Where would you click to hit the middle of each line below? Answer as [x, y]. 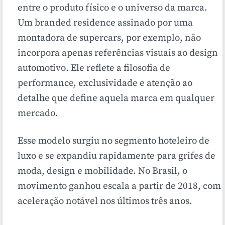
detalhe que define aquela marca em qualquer [116, 98]
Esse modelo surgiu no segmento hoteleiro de [114, 141]
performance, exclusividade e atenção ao [105, 83]
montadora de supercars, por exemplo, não [109, 38]
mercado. [38, 114]
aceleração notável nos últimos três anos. [105, 201]
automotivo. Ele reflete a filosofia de [94, 68]
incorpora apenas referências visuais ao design [118, 53]
